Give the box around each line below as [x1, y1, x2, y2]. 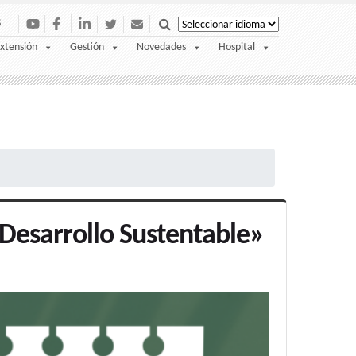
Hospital [219, 41, 255, 54]
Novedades [137, 41, 186, 54]
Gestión [70, 41, 104, 54]
